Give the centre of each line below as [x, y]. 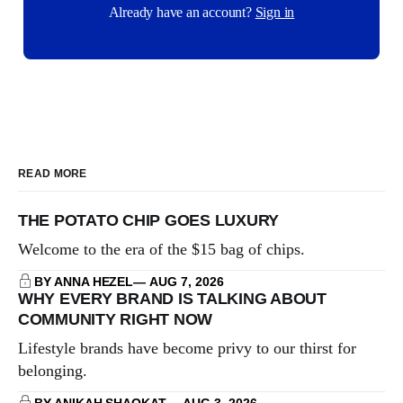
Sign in [275, 12]
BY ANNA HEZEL [84, 281]
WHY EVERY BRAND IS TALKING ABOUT [172, 298]
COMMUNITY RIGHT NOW [116, 319]
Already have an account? [182, 12]
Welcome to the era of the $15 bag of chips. [161, 249]
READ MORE [53, 173]
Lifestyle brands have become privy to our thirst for [187, 348]
